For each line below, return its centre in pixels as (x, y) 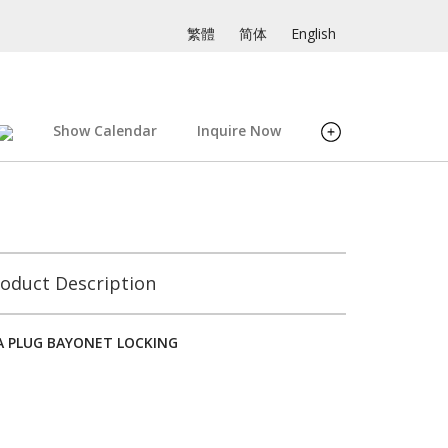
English (313, 33)
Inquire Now (239, 130)
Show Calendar (105, 130)
